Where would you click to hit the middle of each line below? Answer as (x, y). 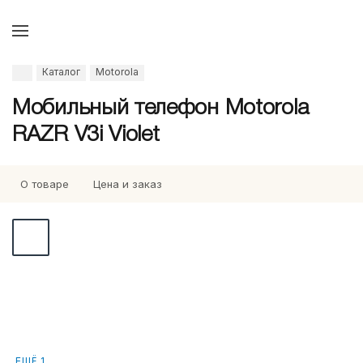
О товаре (45, 184)
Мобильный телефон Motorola (160, 109)
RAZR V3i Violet (86, 135)
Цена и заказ (128, 184)
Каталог (61, 72)
